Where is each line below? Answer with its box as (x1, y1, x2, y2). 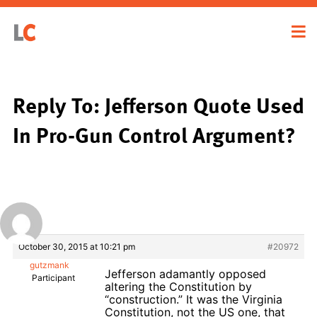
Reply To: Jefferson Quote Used (13, 88, 304, 121)
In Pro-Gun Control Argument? (13, 117, 296, 151)
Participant (32, 272, 75, 283)
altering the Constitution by (105, 279, 252, 294)
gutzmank (29, 259, 69, 270)
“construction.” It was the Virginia (105, 292, 282, 306)
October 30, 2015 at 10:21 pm (18, 241, 135, 252)
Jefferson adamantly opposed (105, 266, 266, 281)
